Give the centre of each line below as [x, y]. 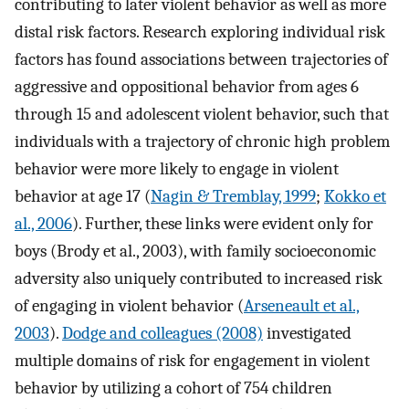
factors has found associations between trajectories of [201, 59]
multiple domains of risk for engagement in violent [192, 360]
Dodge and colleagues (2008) [163, 333]
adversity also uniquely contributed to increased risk [199, 278]
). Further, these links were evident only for [223, 223]
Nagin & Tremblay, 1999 [233, 196]
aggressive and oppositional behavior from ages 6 [187, 86]
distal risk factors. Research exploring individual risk [200, 31]
